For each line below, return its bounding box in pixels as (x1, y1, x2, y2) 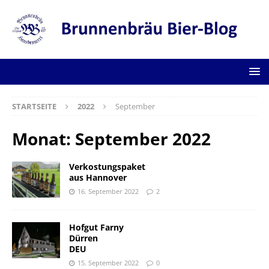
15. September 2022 (77, 258, 139, 267)
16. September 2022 (77, 186, 139, 196)
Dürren (69, 232, 98, 244)
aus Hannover (69, 171, 127, 183)
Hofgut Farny (69, 222, 124, 233)
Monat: (12, 127, 75, 150)
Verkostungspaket (69, 160, 145, 172)
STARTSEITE (12, 100, 56, 112)
